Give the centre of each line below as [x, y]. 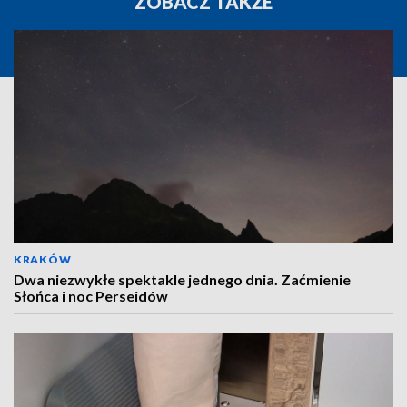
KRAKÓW [43, 259]
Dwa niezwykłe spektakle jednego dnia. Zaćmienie [182, 279]
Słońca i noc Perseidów [91, 296]
